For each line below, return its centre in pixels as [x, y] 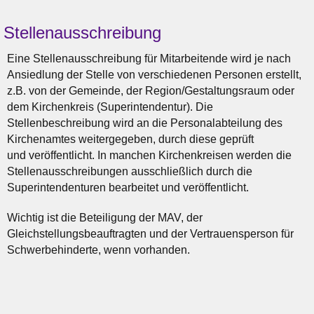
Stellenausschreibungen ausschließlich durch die [130, 172]
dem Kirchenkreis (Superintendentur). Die [110, 107]
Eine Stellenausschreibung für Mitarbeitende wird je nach [149, 59]
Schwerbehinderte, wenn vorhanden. [98, 250]
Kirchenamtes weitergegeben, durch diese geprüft [130, 139]
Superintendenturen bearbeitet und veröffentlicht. [128, 188]
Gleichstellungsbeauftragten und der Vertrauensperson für [150, 234]
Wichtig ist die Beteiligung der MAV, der [105, 218]
